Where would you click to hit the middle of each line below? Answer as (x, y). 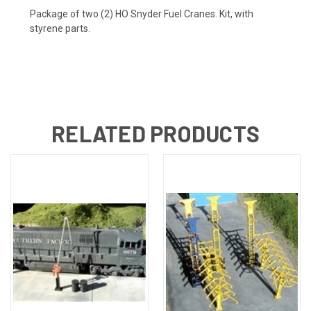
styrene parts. (60, 28)
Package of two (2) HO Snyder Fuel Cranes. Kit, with (142, 14)
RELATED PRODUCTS (155, 133)
